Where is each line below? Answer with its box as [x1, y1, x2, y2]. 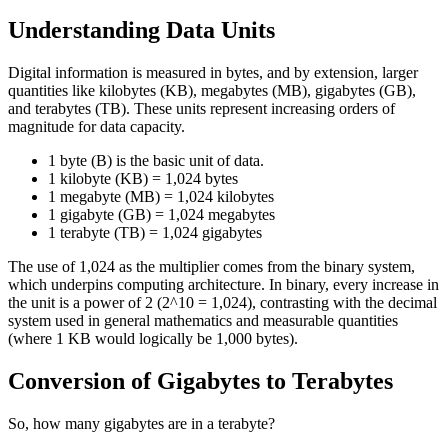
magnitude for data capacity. [8, 117, 185, 135]
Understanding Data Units [8, 16, 275, 43]
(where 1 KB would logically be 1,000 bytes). [8, 329, 298, 347]
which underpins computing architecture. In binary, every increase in [8, 275, 439, 293]
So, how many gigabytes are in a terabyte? [8, 414, 279, 432]
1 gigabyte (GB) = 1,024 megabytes [48, 205, 275, 223]
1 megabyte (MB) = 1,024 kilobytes [48, 187, 274, 205]
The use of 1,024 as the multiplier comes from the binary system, [8, 257, 415, 275]
